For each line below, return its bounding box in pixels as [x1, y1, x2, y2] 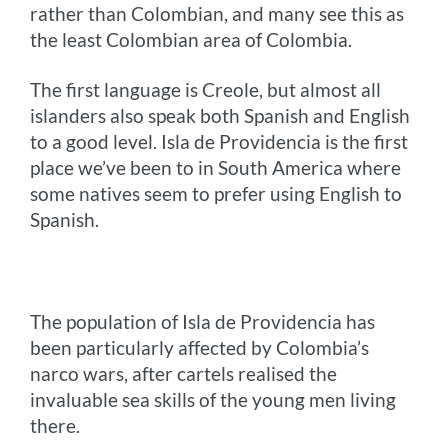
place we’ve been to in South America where [30, 156, 402, 180]
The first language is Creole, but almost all [30, 78, 382, 102]
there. [30, 414, 81, 438]
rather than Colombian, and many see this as [30, 2, 405, 26]
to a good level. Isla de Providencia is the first [30, 130, 409, 154]
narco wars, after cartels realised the [30, 362, 338, 386]
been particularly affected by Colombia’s [30, 336, 370, 360]
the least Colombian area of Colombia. [30, 28, 353, 52]
